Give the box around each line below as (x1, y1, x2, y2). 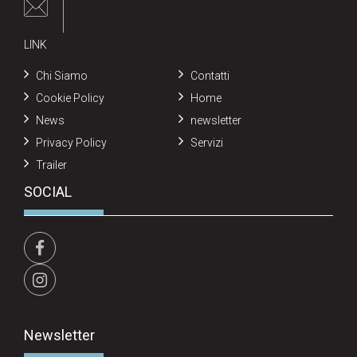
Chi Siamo (36, 69, 88, 83)
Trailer (36, 159, 67, 172)
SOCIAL (24, 183, 72, 201)
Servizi (190, 136, 223, 150)
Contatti (190, 69, 229, 83)
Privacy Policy (36, 136, 107, 150)
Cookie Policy (36, 92, 104, 105)
